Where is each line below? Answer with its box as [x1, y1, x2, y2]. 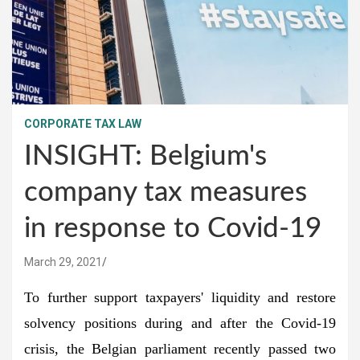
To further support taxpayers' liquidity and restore [24, 288, 336, 305]
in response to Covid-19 [24, 214, 321, 243]
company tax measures [24, 178, 307, 207]
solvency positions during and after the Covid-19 [24, 314, 336, 331]
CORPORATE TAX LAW [24, 117, 141, 130]
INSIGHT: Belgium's [24, 141, 267, 170]
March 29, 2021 [24, 255, 102, 268]
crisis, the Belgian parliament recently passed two [24, 340, 336, 357]
